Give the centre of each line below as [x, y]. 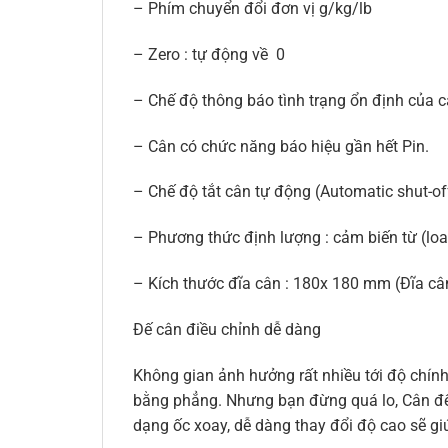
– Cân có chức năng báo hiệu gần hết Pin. [281, 146]
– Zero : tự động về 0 [209, 54]
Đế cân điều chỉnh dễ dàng [227, 329]
